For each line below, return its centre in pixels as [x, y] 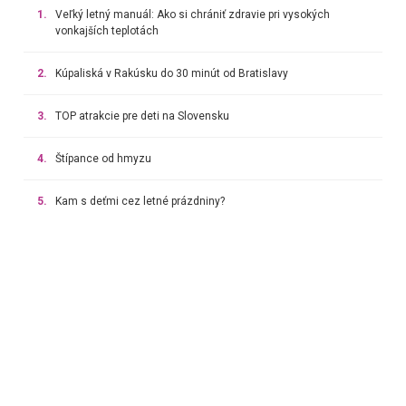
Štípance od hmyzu [103, 158]
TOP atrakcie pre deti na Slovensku [142, 116]
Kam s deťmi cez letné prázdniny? [140, 201]
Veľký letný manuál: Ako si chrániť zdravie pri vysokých [192, 14]
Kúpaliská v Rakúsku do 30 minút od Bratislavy [171, 73]
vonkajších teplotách [106, 30]
